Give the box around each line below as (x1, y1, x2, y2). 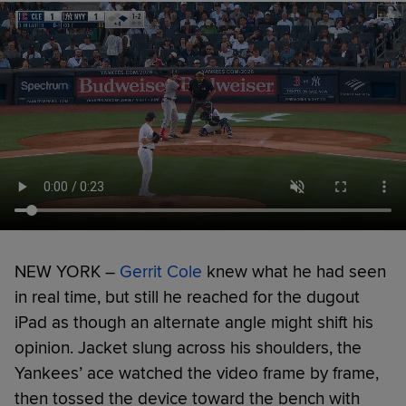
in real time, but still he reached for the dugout (14, 285, 360, 308)
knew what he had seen (202, 260, 386, 283)
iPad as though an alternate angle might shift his (14, 311, 373, 333)
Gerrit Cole (120, 260, 202, 283)
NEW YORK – (14, 260, 120, 283)
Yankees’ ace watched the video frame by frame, (14, 362, 379, 384)
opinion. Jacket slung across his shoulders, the (14, 336, 362, 359)
